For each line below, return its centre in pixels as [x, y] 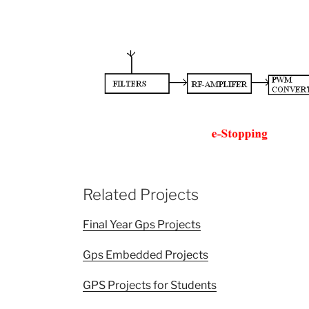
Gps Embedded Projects [146, 255]
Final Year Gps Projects [142, 224]
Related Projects [141, 195]
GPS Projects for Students [150, 285]
